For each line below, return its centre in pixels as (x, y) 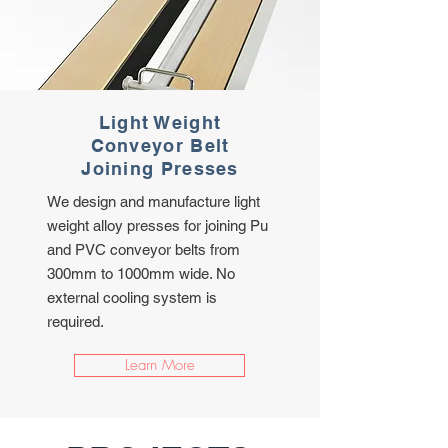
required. (75, 322)
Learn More (159, 365)
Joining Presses (160, 169)
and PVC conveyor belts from (143, 250)
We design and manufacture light (153, 202)
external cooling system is (132, 298)
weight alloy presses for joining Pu (157, 226)
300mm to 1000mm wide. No (141, 274)
